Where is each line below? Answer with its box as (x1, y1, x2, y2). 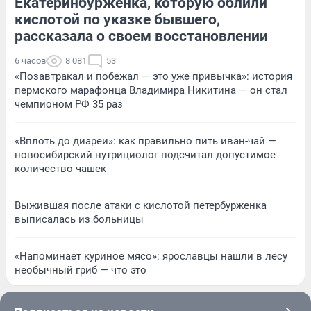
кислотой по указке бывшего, (15, 10, 220, 28)
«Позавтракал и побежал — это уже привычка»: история (15, 69, 292, 83)
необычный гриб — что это (15, 263, 146, 276)
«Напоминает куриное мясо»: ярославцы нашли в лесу (15, 249, 287, 262)
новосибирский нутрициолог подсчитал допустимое (15, 148, 276, 161)
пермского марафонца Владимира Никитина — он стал (15, 83, 287, 96)
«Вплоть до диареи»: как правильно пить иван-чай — (15, 134, 276, 147)
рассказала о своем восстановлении (15, 27, 268, 44)
